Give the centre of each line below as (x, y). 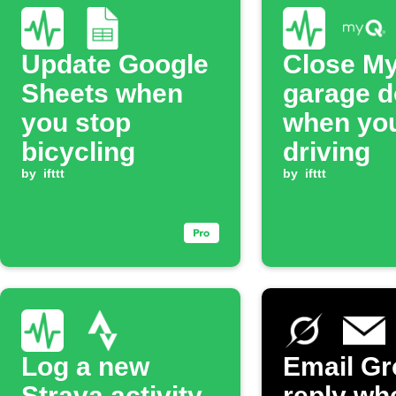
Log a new (85, 366)
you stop (76, 122)
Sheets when (102, 93)
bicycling (78, 152)
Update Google (115, 64)
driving (327, 152)
